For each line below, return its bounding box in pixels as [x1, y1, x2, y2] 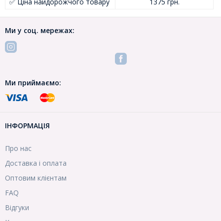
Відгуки [5, 202, 29, 212]
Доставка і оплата [5, 158, 67, 168]
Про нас [5, 143, 32, 153]
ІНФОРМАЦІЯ [5, 120, 50, 130]
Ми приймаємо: [5, 77, 61, 87]
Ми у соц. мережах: [5, 25, 74, 35]
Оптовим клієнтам [5, 173, 67, 183]
